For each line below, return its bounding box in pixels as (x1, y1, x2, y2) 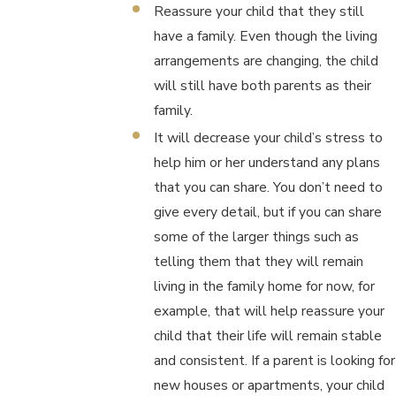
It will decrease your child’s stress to (153, 128, 383, 148)
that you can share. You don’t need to (153, 178, 383, 197)
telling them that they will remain (153, 252, 363, 271)
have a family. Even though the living (153, 27, 377, 46)
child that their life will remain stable (153, 326, 382, 346)
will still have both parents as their (153, 76, 371, 95)
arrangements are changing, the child (153, 51, 378, 71)
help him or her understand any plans (153, 153, 380, 172)
